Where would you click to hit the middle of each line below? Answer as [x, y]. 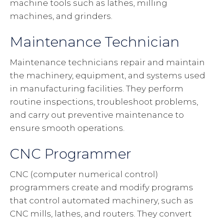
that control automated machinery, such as [101, 201]
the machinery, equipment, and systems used [108, 76]
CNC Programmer [71, 154]
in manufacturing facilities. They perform [97, 89]
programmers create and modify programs [101, 188]
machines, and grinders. [61, 16]
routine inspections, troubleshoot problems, [104, 102]
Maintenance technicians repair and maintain [107, 63]
